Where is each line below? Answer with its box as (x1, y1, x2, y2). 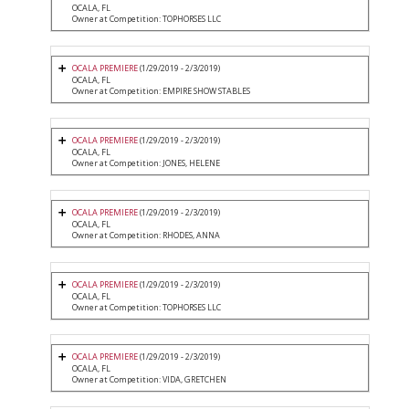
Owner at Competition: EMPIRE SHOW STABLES (72, 85, 250, 98)
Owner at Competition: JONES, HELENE (72, 157, 220, 170)
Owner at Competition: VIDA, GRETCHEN (72, 373, 226, 386)
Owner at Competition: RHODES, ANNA (72, 229, 220, 242)
